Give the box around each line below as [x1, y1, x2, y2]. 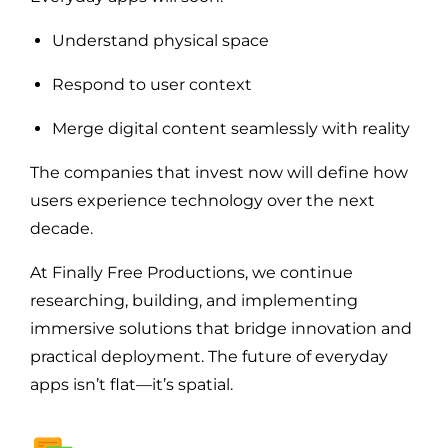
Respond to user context [52, 74, 252, 94]
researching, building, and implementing [30, 290, 358, 310]
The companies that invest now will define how [30, 162, 408, 182]
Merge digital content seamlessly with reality [52, 118, 410, 138]
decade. [30, 218, 93, 238]
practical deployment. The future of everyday [30, 346, 388, 366]
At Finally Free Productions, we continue [30, 262, 353, 282]
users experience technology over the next [30, 190, 375, 210]
